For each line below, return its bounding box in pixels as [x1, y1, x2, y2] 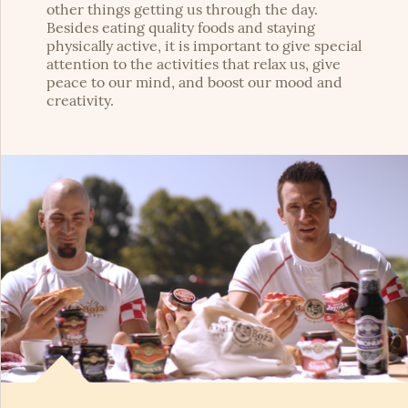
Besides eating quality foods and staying [46, 18, 315, 37]
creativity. [46, 91, 114, 110]
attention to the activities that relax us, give [46, 55, 341, 74]
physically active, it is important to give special [46, 36, 362, 56]
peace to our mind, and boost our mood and [46, 73, 342, 92]
